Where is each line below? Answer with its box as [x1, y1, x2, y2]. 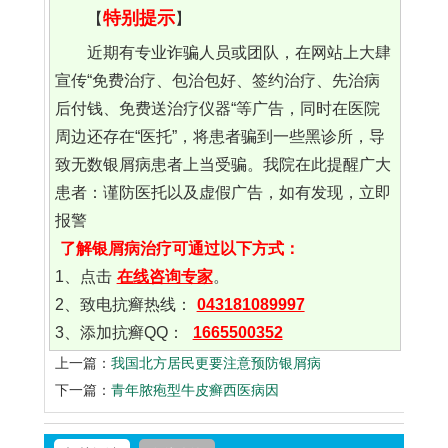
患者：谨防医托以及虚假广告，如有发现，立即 [54, 184, 391, 202]
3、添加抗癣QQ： [54, 324, 188, 342]
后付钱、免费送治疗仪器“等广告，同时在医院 [54, 100, 380, 118]
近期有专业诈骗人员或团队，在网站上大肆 [86, 44, 391, 62]
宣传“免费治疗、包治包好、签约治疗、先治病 [54, 72, 380, 90]
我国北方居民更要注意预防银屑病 [111, 355, 321, 372]
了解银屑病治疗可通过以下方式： [59, 240, 300, 258]
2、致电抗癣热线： [54, 296, 192, 314]
